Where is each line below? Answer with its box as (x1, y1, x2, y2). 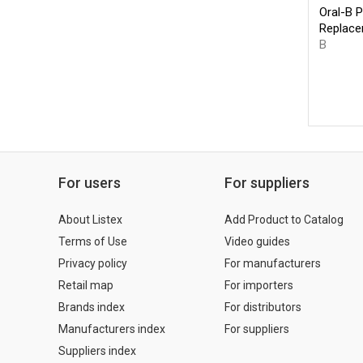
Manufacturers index (58, 322, 165, 335)
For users (58, 173, 121, 191)
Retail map (58, 278, 113, 292)
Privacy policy (58, 256, 127, 270)
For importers (224, 278, 293, 292)
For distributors (224, 300, 301, 314)
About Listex (58, 212, 122, 226)
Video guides (224, 234, 290, 248)
